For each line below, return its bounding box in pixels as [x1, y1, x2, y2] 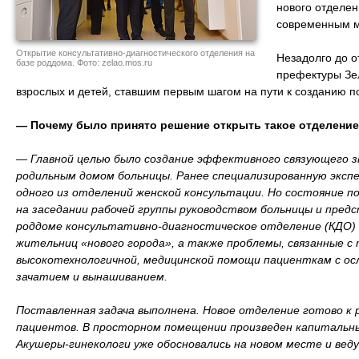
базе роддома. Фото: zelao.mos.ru [16, 58, 152, 67]
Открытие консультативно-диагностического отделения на [16, 48, 255, 58]
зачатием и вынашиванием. [16, 270, 167, 283]
